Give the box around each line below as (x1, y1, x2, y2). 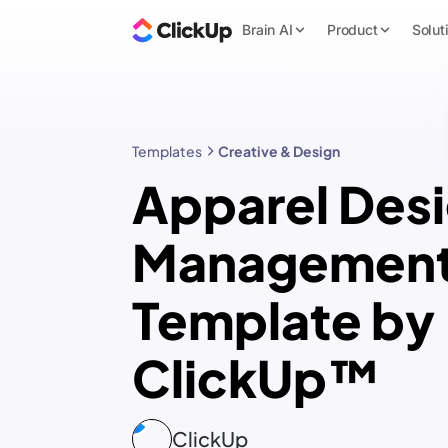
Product (326, 21, 378, 38)
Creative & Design (218, 142, 340, 160)
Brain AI (242, 21, 293, 38)
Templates (132, 142, 202, 160)
